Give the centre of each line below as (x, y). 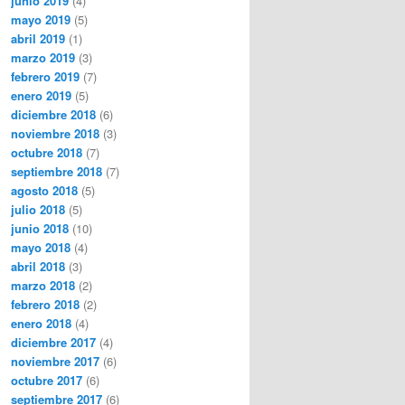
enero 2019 (41, 95)
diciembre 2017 (53, 342)
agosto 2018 (44, 190)
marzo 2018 (43, 285)
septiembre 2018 (57, 171)
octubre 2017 (47, 380)
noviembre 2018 (55, 133)
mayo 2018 (41, 247)
